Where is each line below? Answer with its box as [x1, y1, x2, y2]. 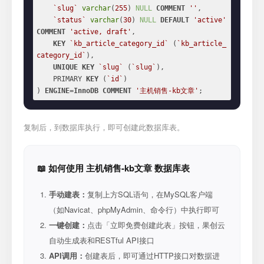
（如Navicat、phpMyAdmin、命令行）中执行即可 [49, 204, 219, 215]
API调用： [49, 250, 85, 261]
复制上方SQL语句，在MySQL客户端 [87, 189, 213, 200]
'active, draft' [70, 28, 131, 36]
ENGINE [45, 87, 70, 95]
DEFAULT [160, 16, 189, 24]
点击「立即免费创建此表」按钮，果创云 [87, 219, 225, 230]
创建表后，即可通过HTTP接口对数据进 [85, 250, 220, 261]
